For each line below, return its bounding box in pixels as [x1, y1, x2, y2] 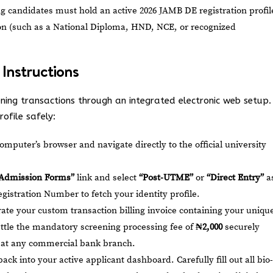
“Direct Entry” [207, 172, 264, 183]
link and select [74, 172, 139, 183]
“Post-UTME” [139, 172, 193, 183]
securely [222, 221, 260, 233]
